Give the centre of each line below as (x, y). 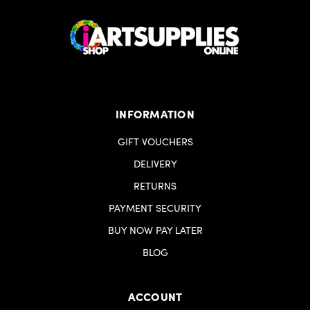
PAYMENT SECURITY (155, 208)
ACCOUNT (155, 297)
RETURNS (155, 186)
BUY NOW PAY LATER (155, 230)
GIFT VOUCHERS (155, 142)
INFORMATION (155, 114)
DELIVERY (155, 164)
